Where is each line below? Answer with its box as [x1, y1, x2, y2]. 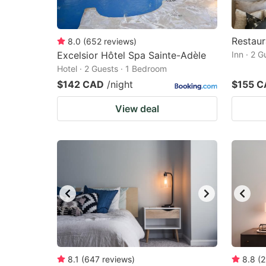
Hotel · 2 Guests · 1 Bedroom [57, 64, 167, 74]
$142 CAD [57, 78, 104, 90]
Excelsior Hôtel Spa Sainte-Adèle [57, 49, 206, 61]
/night [107, 78, 133, 90]
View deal [115, 103, 159, 115]
